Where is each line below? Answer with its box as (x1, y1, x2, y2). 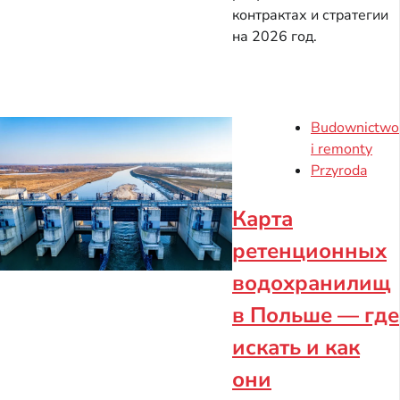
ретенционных (232, 236, 387, 265)
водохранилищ (232, 268, 391, 297)
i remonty (311, 138, 372, 159)
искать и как (232, 332, 360, 362)
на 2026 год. (232, 26, 317, 46)
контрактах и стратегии (232, 4, 388, 25)
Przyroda (311, 160, 367, 180)
